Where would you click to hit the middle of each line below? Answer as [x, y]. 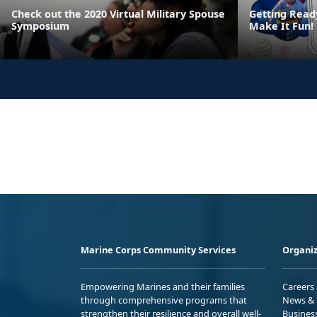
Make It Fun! [281, 25]
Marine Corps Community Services [158, 249]
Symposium [40, 25]
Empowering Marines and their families [163, 286]
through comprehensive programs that [164, 300]
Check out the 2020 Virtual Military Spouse [118, 13]
